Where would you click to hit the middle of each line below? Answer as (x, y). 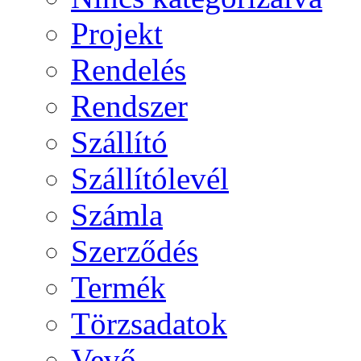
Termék (118, 288)
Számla (117, 215)
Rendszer (129, 106)
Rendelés (129, 70)
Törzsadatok (149, 324)
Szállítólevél (150, 179)
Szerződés (135, 251)
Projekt (117, 34)
